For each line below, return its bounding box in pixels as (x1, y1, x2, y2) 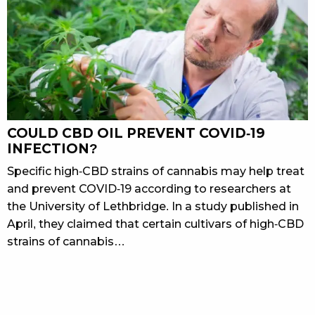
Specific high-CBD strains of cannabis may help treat (7, 165, 304, 178)
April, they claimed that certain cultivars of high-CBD (7, 218, 304, 231)
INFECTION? (7, 141, 98, 157)
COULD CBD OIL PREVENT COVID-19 (7, 126, 265, 141)
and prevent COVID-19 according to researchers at (7, 183, 291, 195)
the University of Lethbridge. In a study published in (7, 200, 299, 213)
